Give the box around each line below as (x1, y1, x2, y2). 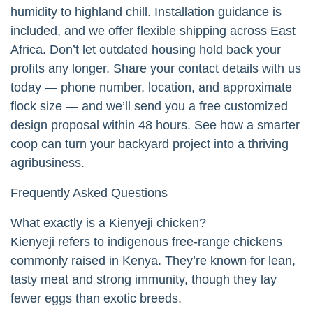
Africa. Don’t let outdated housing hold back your (10, 42, 281, 57)
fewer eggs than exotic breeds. (10, 291, 182, 305)
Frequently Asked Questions (10, 185, 168, 200)
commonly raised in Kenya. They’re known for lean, (10, 253, 296, 268)
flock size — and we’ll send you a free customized (10, 99, 288, 113)
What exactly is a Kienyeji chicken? (10, 215, 206, 230)
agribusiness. (10, 155, 85, 170)
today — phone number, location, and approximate (10, 80, 292, 94)
